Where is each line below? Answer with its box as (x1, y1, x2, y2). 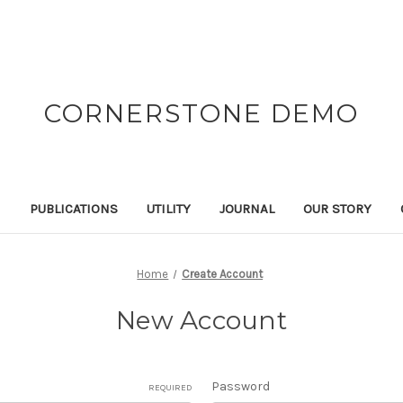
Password (210, 378, 270, 394)
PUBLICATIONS (30, 200, 119, 217)
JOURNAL (219, 200, 275, 217)
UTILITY (147, 200, 192, 217)
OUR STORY (303, 200, 372, 217)
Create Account (182, 266, 264, 281)
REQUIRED (148, 381, 193, 393)
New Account (116, 304, 287, 336)
